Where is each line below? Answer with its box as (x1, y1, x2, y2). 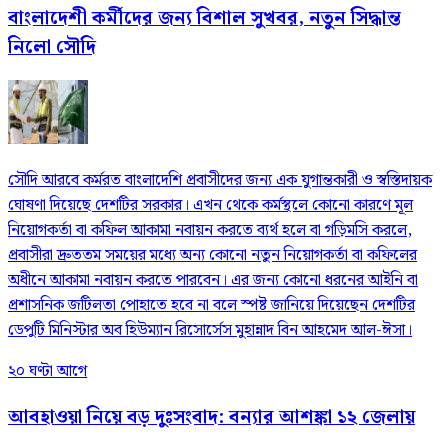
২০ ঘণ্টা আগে (8, 359, 87, 385)
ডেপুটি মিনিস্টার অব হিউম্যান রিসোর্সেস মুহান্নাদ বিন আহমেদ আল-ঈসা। (8, 318, 412, 344)
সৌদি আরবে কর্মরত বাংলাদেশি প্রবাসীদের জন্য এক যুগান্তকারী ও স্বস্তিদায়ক (8, 168, 432, 194)
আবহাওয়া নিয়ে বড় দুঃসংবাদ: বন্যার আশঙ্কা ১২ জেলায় (8, 403, 415, 433)
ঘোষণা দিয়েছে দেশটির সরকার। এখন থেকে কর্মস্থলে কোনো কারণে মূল (8, 193, 413, 219)
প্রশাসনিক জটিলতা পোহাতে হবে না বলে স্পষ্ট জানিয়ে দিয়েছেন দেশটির (8, 293, 415, 319)
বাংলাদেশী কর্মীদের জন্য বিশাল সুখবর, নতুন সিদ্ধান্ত (8, 3, 401, 33)
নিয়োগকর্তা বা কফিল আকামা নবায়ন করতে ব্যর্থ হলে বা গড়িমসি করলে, (8, 218, 412, 244)
